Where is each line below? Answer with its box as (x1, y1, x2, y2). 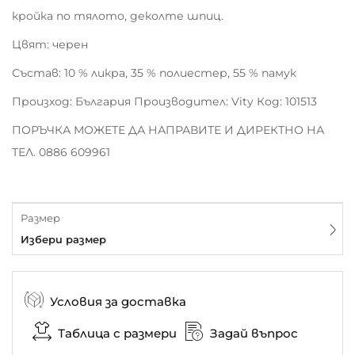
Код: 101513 (257, 94, 317, 109)
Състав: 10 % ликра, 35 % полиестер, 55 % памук (12, 66, 296, 80)
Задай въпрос (210, 325, 298, 341)
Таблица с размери (58, 325, 177, 341)
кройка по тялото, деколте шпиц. (12, 9, 223, 23)
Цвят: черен (12, 37, 88, 52)
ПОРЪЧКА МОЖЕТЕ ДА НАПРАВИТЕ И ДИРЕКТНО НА (12, 123, 324, 137)
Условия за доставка (50, 293, 186, 309)
